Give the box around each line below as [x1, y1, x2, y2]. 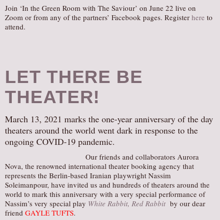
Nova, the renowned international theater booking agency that [5, 161, 194, 171]
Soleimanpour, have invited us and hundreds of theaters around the [5, 180, 210, 190]
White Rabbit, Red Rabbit [88, 198, 170, 208]
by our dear [170, 198, 205, 208]
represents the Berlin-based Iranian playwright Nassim [5, 170, 171, 180]
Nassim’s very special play [5, 198, 88, 208]
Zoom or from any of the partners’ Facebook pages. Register [5, 12, 192, 22]
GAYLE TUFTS [25, 208, 74, 218]
